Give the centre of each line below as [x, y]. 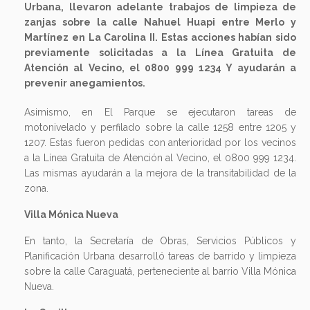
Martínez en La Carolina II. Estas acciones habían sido [160, 37]
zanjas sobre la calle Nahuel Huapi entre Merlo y [160, 22]
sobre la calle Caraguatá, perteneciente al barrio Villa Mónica [160, 271]
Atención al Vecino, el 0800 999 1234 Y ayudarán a [160, 67]
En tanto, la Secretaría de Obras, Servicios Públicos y [160, 240]
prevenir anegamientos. [85, 83]
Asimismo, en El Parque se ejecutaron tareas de [160, 112]
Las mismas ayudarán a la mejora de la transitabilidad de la [160, 173]
